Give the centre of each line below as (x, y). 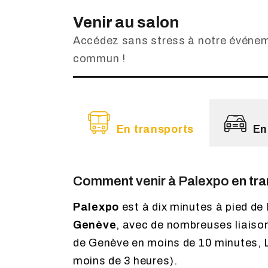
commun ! (99, 59)
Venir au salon (126, 22)
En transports (155, 130)
